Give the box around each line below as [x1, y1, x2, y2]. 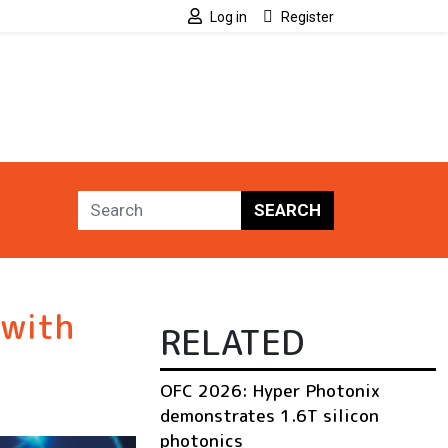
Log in [210, 9, 247, 25]
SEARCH [254, 199, 321, 220]
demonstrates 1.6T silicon [160, 404, 379, 428]
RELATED [160, 318, 304, 367]
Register [281, 9, 334, 25]
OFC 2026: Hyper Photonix [160, 379, 380, 403]
